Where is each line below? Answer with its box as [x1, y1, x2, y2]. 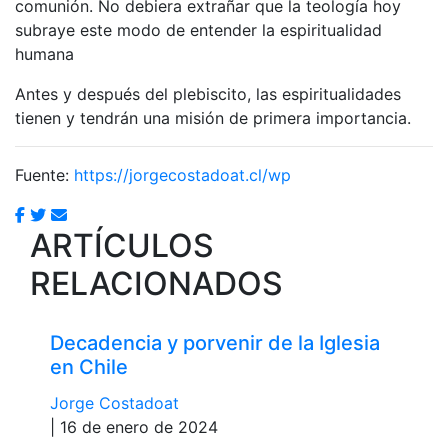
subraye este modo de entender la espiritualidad [15, 19, 382, 40]
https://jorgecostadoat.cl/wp [74, 164, 291, 185]
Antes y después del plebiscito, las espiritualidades [15, 83, 401, 104]
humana [15, 43, 74, 64]
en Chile [50, 354, 128, 379]
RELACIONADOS [30, 263, 283, 303]
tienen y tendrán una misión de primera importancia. [15, 107, 411, 128]
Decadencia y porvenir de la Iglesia [50, 330, 380, 355]
